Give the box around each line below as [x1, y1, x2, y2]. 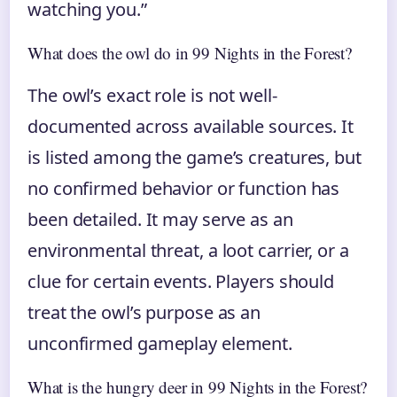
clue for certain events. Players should [27, 269, 335, 294]
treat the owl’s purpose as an [27, 300, 261, 325]
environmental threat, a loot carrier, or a [27, 238, 349, 263]
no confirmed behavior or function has [27, 176, 340, 201]
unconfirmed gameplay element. [27, 331, 293, 356]
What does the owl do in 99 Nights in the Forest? [27, 42, 352, 65]
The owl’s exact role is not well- [27, 83, 277, 108]
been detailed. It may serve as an [27, 207, 293, 232]
